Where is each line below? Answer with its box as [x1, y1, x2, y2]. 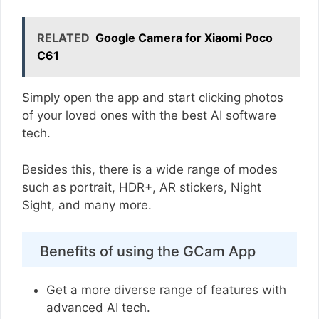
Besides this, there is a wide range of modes [22, 162, 278, 177]
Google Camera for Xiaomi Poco [95, 31, 273, 46]
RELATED [37, 31, 90, 46]
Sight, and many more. [22, 197, 155, 212]
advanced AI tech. [46, 300, 154, 315]
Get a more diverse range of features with [46, 283, 286, 298]
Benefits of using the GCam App [40, 243, 256, 261]
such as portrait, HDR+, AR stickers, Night [22, 179, 261, 194]
